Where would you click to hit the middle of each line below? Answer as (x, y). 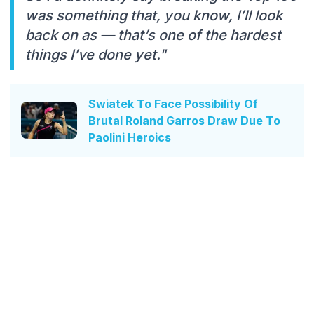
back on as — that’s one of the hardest (153, 35)
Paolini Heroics (130, 137)
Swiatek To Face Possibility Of (173, 103)
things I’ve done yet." (97, 54)
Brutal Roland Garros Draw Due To (184, 120)
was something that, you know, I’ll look (154, 15)
